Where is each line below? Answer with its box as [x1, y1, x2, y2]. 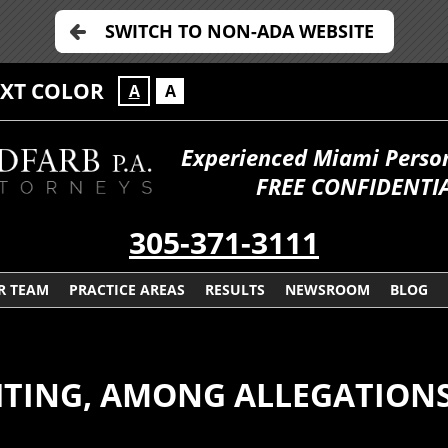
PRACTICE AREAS [68, 280, 185, 300]
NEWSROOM [284, 280, 370, 300]
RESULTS [204, 280, 265, 300]
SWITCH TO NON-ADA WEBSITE [104, 19, 374, 43]
